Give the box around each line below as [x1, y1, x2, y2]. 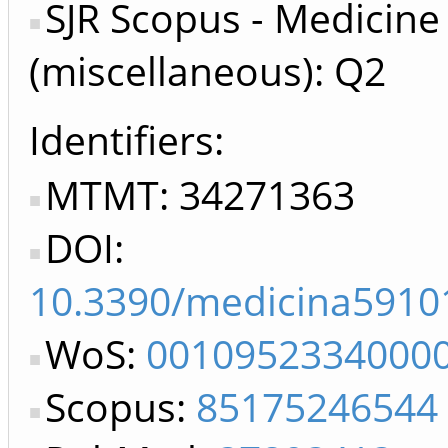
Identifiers [29, 113, 214, 167]
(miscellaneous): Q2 [29, 44, 386, 98]
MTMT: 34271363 [45, 168, 355, 222]
